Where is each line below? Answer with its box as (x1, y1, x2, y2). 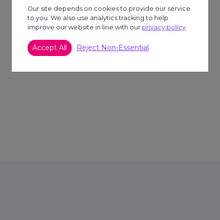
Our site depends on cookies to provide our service (27, 5, 191, 12)
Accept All (32, 43, 67, 52)
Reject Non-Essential (77, 43, 149, 52)
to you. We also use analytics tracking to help (27, 14, 168, 22)
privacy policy (142, 24, 186, 31)
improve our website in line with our (27, 24, 142, 31)
